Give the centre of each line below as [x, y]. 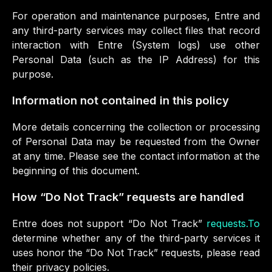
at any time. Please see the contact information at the [136, 156]
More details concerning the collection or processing [136, 127]
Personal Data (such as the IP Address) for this [136, 59]
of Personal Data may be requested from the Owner [136, 141]
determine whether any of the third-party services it [136, 238]
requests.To [233, 223]
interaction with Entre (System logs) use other [136, 45]
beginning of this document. [76, 171]
